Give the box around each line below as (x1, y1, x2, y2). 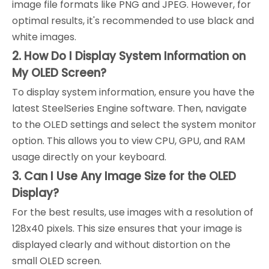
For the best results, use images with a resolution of (12, 205, 253, 220)
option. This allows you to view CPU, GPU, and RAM (12, 134, 245, 148)
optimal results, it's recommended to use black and (12, 14, 254, 28)
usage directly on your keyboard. (12, 150, 166, 165)
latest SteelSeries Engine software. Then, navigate (12, 101, 247, 116)
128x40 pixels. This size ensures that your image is (12, 222, 242, 236)
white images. (12, 30, 76, 44)
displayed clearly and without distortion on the (12, 238, 231, 252)
